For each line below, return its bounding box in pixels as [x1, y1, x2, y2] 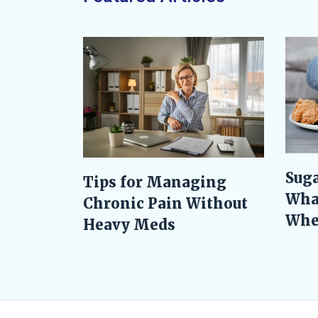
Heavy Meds [83, 215, 175, 234]
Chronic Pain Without [83, 194, 248, 212]
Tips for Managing [83, 172, 226, 191]
